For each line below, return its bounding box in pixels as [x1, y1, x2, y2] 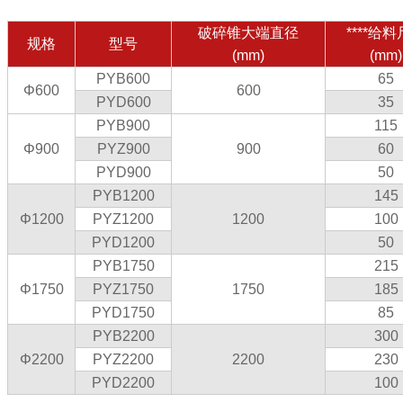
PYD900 [95, 165, 151, 180]
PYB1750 [92, 258, 155, 273]
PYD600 [95, 94, 151, 110]
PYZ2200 [93, 352, 154, 367]
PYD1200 [92, 235, 155, 250]
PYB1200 [92, 188, 155, 203]
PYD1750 [92, 305, 155, 320]
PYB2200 [92, 328, 155, 344]
